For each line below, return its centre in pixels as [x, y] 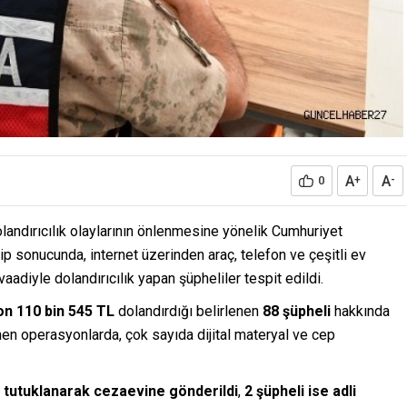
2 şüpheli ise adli [300, 391]
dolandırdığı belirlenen [189, 311]
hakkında [360, 311]
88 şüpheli [297, 311]
